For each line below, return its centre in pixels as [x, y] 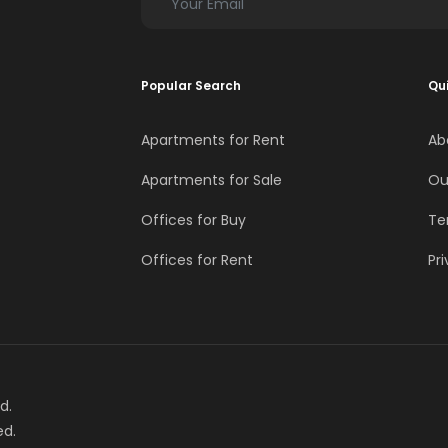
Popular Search [191, 86]
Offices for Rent [197, 260]
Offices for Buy [193, 220]
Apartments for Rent [213, 140]
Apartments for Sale [211, 180]
